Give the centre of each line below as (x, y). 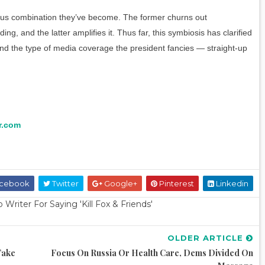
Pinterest (176, 184)
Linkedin (231, 184)
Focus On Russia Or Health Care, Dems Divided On (152, 253)
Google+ (120, 184)
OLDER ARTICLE (207, 238)
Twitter (64, 184)
